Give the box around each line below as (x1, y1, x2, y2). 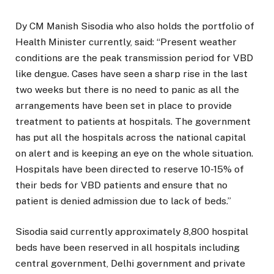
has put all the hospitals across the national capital (15, 131, 246, 143)
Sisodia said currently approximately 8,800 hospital (15, 225, 248, 237)
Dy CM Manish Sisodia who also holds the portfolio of (15, 20, 254, 32)
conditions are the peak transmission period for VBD (15, 51, 253, 64)
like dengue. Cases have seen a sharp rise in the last (15, 67, 248, 80)
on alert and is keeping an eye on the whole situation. (15, 147, 253, 159)
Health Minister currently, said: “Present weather (15, 35, 237, 48)
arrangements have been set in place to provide (15, 99, 232, 111)
